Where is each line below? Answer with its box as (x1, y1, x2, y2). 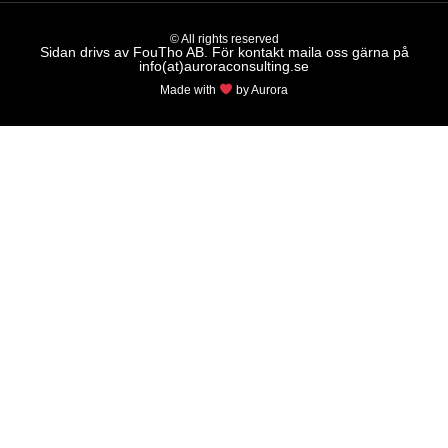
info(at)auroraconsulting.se (139, 58, 309, 74)
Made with (160, 82, 220, 97)
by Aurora (232, 82, 288, 97)
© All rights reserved (169, 32, 279, 46)
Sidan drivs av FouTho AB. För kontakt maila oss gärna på (39, 44, 409, 60)
